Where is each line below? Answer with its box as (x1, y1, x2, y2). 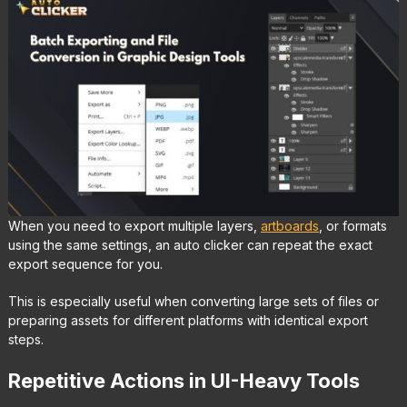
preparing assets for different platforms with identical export (7, 312, 368, 328)
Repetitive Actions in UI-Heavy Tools (7, 368, 360, 392)
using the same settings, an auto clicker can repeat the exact (7, 236, 372, 253)
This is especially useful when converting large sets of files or (7, 293, 379, 309)
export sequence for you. (7, 255, 163, 272)
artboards (260, 217, 319, 233)
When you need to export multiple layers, (7, 217, 261, 233)
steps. (7, 331, 44, 347)
